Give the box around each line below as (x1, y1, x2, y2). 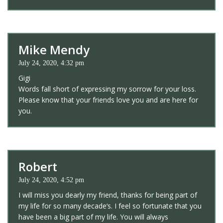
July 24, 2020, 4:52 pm (18, 176, 84, 184)
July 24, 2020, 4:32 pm (18, 59, 84, 67)
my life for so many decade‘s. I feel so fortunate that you (18, 201, 202, 211)
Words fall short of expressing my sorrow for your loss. (18, 84, 196, 94)
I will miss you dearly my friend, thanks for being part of (18, 190, 197, 200)
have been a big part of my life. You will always (18, 212, 168, 222)
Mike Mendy (18, 41, 90, 58)
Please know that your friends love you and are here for (18, 95, 198, 105)
